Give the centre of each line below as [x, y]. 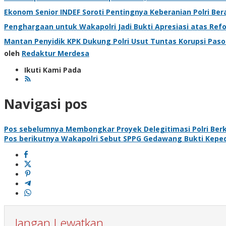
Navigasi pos [46, 104]
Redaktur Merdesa [55, 53]
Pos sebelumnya [34, 129]
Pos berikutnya [32, 138]
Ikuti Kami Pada [53, 70]
